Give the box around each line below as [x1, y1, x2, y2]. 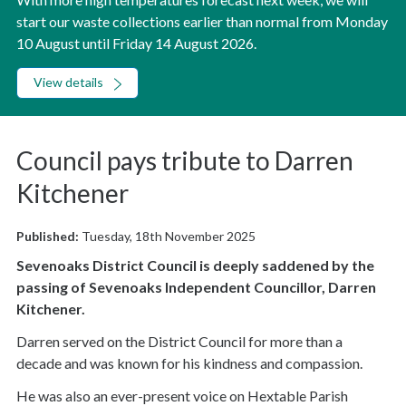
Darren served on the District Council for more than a [16, 332, 343, 350]
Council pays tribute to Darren [16, 145, 353, 177]
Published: [16, 228, 79, 245]
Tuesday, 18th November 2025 [79, 228, 256, 245]
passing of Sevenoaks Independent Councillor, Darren [16, 277, 376, 295]
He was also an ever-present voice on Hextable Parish [16, 386, 348, 404]
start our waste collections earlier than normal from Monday [16, 12, 388, 30]
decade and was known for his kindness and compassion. [16, 353, 362, 372]
